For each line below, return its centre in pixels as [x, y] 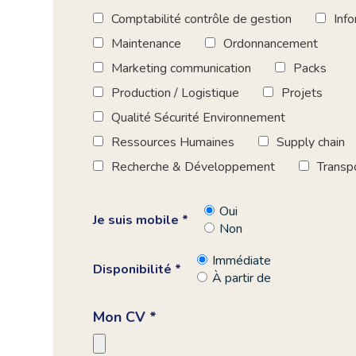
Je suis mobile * [141, 221]
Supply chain [311, 143]
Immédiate [242, 261]
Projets [302, 93]
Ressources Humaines [173, 143]
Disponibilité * [137, 270]
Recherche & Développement [193, 167]
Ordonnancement [271, 44]
